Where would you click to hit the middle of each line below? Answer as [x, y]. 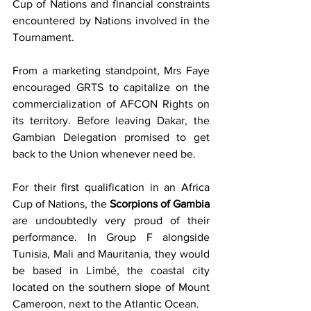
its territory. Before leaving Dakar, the [111, 121]
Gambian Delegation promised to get [111, 137]
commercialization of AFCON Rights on [111, 104]
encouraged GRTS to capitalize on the [111, 87]
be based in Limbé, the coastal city [111, 271]
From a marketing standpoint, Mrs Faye [111, 71]
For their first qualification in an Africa [111, 187]
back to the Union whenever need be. [106, 154]
